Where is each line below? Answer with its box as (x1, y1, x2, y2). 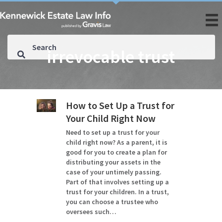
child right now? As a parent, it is (65, 138, 167, 147)
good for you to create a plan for (65, 148, 167, 157)
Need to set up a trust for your (65, 128, 160, 137)
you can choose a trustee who (65, 197, 158, 206)
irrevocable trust (47, 46, 175, 68)
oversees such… (65, 207, 116, 216)
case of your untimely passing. (65, 167, 162, 176)
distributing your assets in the (65, 158, 161, 166)
